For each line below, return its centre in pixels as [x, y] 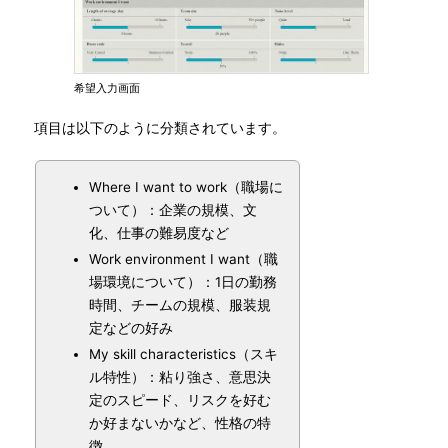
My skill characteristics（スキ [183, 354]
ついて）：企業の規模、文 [173, 210]
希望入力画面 [107, 88]
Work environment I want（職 [183, 259]
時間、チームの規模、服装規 [180, 305]
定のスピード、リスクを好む [180, 400]
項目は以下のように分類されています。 [153, 128]
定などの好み [131, 328]
